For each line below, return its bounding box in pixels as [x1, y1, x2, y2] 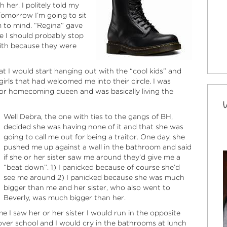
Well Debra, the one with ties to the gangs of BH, [3, 112, 173, 121]
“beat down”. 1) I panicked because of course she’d [3, 163, 180, 171]
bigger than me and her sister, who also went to [3, 183, 170, 192]
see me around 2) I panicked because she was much [3, 173, 184, 181]
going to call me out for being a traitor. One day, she [3, 132, 185, 141]
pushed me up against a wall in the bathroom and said [3, 142, 192, 151]
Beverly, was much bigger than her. [3, 193, 126, 202]
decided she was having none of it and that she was [3, 122, 183, 131]
